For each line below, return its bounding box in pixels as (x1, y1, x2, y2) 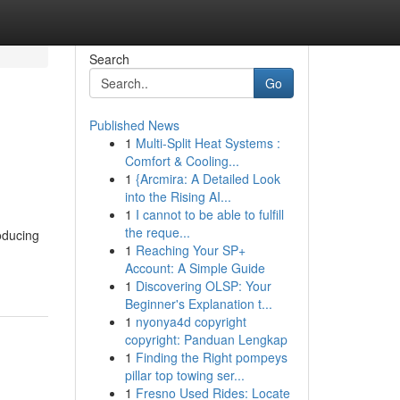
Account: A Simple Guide (124, 259, 265, 277)
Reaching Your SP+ (135, 241, 246, 259)
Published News (88, 116, 179, 134)
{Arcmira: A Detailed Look (135, 170, 280, 187)
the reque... (124, 223, 190, 241)
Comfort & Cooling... (124, 152, 239, 170)
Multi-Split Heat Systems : (135, 134, 280, 152)
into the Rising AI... (124, 187, 231, 205)
